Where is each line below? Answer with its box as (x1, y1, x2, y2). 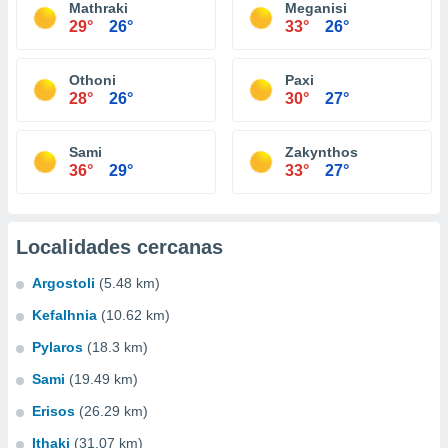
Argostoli (32, 275, 95, 291)
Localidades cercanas (16, 236, 223, 258)
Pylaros (32, 339, 83, 355)
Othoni (69, 72, 116, 88)
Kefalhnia (32, 307, 97, 323)
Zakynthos (285, 144, 358, 160)
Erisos (32, 403, 75, 419)
